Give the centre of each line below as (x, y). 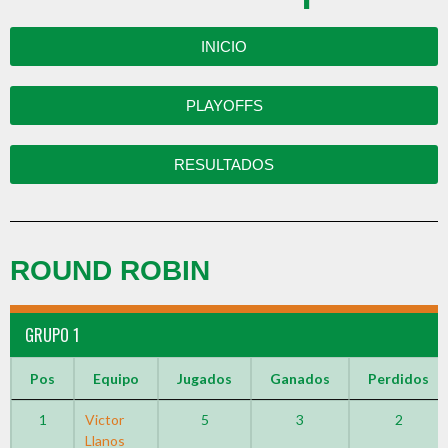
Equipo (116, 378)
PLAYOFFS (224, 105)
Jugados (204, 378)
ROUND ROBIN (110, 270)
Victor (104, 419)
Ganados (300, 378)
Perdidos (398, 378)
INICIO (224, 46)
